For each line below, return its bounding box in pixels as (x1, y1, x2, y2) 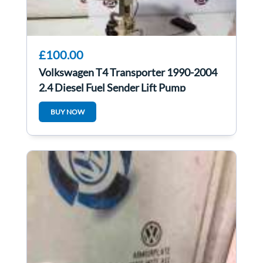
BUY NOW (50, 107, 85, 117)
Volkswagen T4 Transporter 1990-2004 (39, 66, 217, 79)
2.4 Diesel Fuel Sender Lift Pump (39, 81, 186, 95)
